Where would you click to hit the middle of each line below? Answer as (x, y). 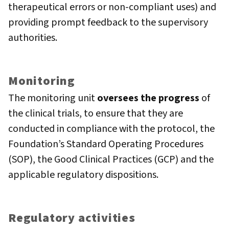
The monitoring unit (53, 98)
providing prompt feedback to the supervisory (108, 22)
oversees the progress (149, 98)
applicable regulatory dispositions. (84, 175)
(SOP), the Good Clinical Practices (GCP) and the (111, 160)
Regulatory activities (72, 218)
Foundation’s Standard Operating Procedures (106, 144)
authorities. (34, 38)
